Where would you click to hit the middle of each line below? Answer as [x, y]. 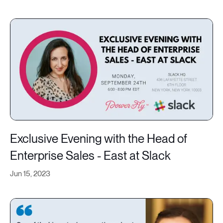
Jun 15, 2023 [30, 174]
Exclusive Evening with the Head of [99, 139]
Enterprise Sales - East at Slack [90, 156]
